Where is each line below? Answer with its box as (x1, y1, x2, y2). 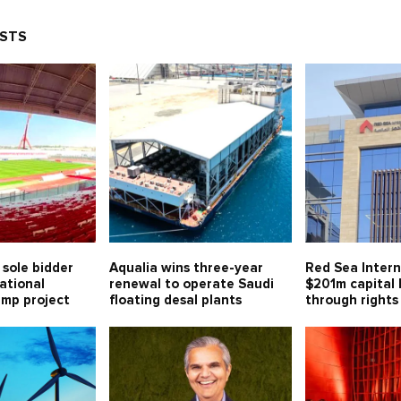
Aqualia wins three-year (108, 261, 263, 276)
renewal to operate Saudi (108, 277, 274, 292)
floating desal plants (108, 294, 242, 308)
